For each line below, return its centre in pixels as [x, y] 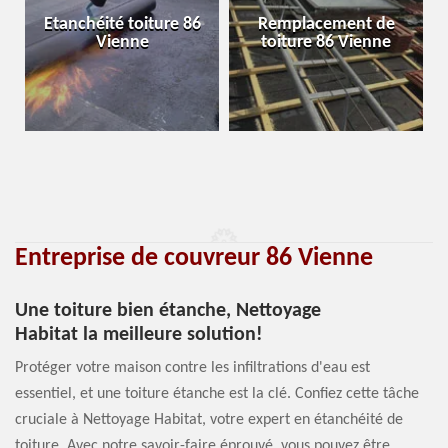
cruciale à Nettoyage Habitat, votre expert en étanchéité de [209, 420]
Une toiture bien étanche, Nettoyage [168, 311]
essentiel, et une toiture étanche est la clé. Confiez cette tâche [217, 394]
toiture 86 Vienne [326, 42]
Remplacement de [326, 24]
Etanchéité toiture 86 [122, 24]
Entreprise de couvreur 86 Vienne [194, 258]
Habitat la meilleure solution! [139, 335]
